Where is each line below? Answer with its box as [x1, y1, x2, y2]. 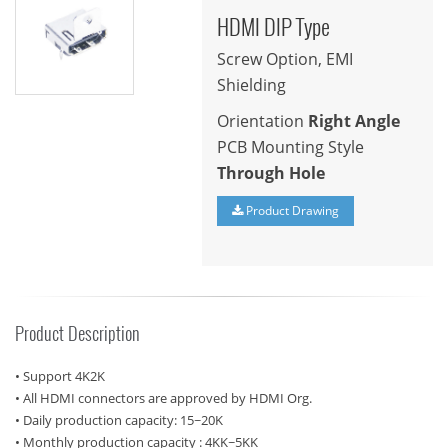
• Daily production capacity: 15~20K [15, 411, 223, 429]
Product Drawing [242, 202, 339, 219]
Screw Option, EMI [216, 48, 353, 70]
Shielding [216, 74, 342, 96]
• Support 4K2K [15, 367, 105, 385]
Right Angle [307, 110, 400, 132]
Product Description [15, 319, 140, 346]
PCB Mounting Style [216, 136, 364, 158]
